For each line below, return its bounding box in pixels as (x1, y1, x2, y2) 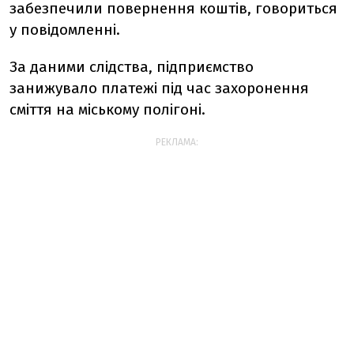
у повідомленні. (9, 21, 120, 40)
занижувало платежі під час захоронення (9, 79, 309, 98)
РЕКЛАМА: (156, 137, 198, 149)
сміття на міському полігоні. (9, 100, 205, 119)
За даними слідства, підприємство (9, 58, 254, 77)
